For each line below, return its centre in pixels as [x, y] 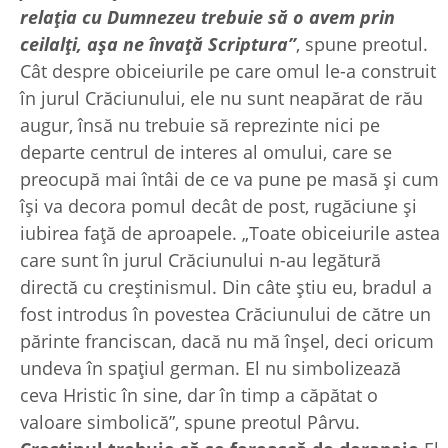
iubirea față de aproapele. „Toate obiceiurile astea [230, 232]
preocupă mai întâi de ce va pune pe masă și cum [229, 178]
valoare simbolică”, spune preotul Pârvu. [190, 421]
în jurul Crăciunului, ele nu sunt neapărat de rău [221, 97]
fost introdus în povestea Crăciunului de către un [225, 313]
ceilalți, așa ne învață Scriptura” [158, 43]
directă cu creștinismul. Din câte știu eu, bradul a [226, 286]
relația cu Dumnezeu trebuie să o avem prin [207, 16]
